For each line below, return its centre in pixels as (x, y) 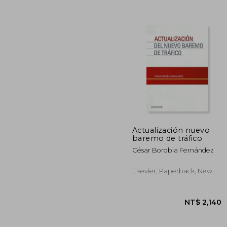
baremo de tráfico (167, 138)
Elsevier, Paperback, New (172, 171)
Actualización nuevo (171, 130)
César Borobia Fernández (173, 150)
